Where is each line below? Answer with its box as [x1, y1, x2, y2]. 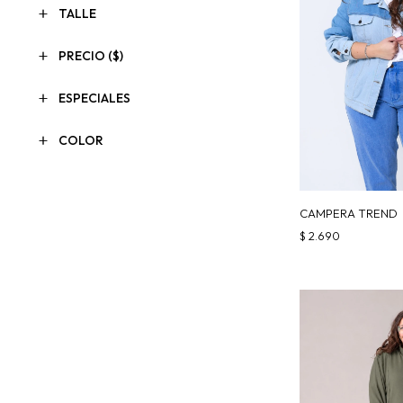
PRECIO [58, 48, 108, 64]
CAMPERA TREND [299, 205, 398, 220]
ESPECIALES [58, 90, 130, 106]
